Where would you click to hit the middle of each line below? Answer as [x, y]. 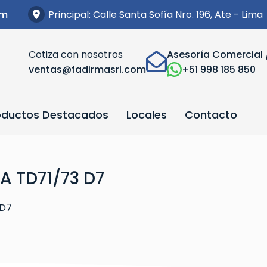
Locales [147, 114]
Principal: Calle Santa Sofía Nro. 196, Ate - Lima [156, 14]
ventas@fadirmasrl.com [87, 69]
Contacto [211, 114]
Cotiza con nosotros [76, 54]
